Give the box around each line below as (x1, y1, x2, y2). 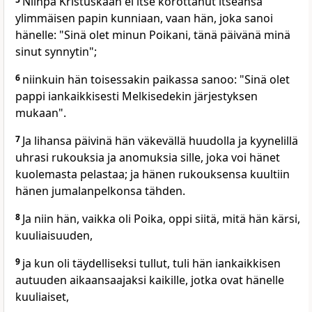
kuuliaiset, (15, 289, 69, 305)
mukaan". (15, 105, 66, 121)
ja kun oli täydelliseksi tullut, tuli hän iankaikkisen (22, 256, 281, 272)
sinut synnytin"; (15, 44, 97, 60)
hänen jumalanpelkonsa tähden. (15, 183, 185, 199)
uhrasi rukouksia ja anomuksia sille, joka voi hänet (15, 150, 280, 166)
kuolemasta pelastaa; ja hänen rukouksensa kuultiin (15, 166, 290, 182)
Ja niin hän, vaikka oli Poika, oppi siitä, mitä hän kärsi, (22, 211, 300, 227)
